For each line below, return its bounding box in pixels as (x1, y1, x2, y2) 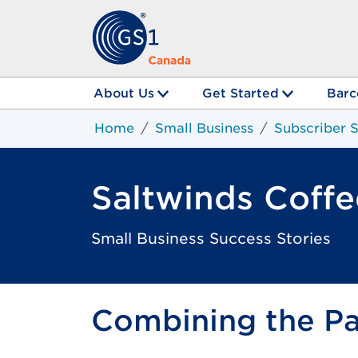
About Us (93, 85, 154, 101)
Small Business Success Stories (91, 229, 331, 248)
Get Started (201, 85, 279, 101)
